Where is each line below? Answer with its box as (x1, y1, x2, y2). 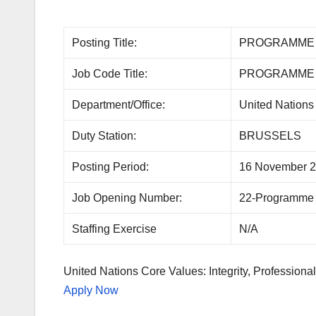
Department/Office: (72, 98, 166, 111)
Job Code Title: (72, 67, 148, 80)
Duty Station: (72, 129, 137, 142)
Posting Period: (72, 160, 150, 173)
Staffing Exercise (72, 222, 157, 235)
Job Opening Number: (72, 191, 183, 204)
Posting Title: (72, 36, 138, 49)
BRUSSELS (239, 129, 302, 142)
